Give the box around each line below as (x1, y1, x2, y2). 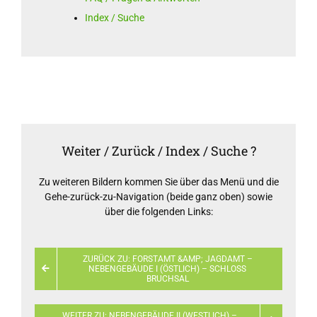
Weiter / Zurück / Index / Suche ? (61, 142, 256, 160)
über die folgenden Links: (104, 206, 213, 218)
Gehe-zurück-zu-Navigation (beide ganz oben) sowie (45, 191, 272, 203)
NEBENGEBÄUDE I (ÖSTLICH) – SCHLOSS (88, 264, 246, 275)
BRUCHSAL (146, 274, 189, 284)
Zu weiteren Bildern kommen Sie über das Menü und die (38, 176, 279, 188)
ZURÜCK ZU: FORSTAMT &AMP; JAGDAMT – (82, 254, 253, 265)
